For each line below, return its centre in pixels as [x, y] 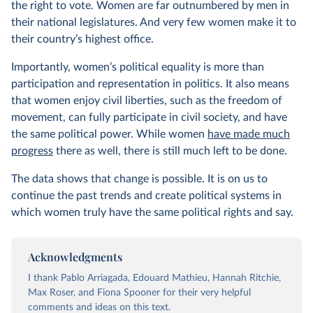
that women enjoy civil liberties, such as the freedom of [147, 100]
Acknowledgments [75, 256]
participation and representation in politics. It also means [150, 83]
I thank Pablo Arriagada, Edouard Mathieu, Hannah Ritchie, [154, 278]
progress [32, 151]
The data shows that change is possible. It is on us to [139, 179]
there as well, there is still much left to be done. [170, 151]
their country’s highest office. [82, 39]
